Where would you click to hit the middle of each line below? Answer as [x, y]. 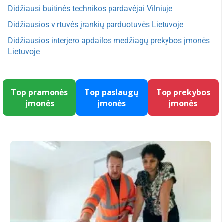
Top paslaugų [112, 92]
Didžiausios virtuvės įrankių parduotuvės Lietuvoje [96, 24]
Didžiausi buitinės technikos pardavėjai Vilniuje [90, 8]
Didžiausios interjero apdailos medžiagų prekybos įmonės [109, 40]
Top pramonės [40, 92]
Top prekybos [183, 92]
